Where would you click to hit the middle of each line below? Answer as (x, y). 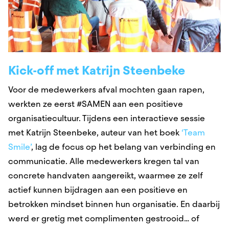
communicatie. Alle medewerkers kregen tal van (104, 161)
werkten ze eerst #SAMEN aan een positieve (96, 104)
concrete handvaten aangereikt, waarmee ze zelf (106, 176)
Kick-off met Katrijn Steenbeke (97, 71)
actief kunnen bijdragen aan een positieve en (98, 190)
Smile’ (20, 147)
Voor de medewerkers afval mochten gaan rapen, (106, 90)
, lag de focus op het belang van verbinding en (123, 147)
